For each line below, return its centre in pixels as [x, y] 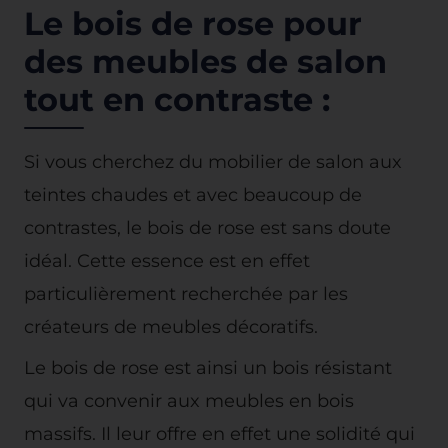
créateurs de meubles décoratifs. [171, 327]
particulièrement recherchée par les [186, 294]
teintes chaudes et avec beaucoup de [193, 195]
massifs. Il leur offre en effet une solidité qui [219, 434]
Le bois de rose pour [193, 24]
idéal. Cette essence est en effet [167, 261]
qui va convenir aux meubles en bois [189, 401]
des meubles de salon [205, 62]
